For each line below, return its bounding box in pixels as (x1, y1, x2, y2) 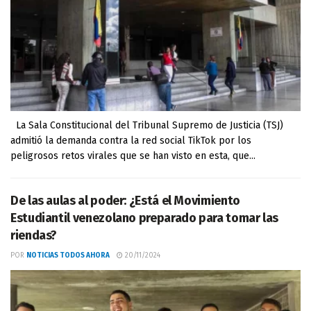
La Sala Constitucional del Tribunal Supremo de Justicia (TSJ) (10, 119, 283, 131)
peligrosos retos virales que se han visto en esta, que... (10, 150, 255, 162)
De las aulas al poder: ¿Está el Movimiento (10, 193, 240, 208)
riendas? (10, 228, 58, 243)
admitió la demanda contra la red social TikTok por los (10, 135, 251, 146)
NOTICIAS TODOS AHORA (26, 251, 110, 260)
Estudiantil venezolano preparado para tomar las (10, 210, 279, 226)
